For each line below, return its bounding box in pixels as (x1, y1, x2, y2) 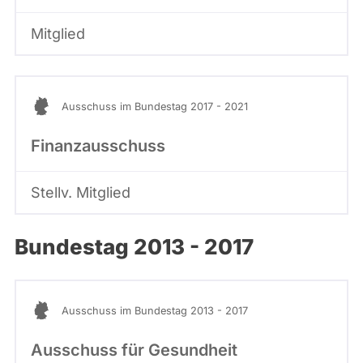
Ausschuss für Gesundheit (31, 340, 237, 361)
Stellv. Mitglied (31, 183, 130, 201)
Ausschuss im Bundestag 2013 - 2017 (62, 304, 248, 317)
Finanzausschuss (31, 135, 165, 156)
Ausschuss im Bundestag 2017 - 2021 (62, 100, 248, 113)
